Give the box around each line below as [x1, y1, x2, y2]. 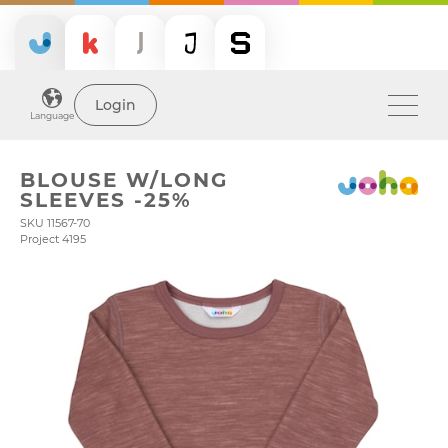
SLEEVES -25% [20, 188, 192, 212]
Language [30, 110, 74, 121]
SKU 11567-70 [20, 216, 90, 230]
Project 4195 [20, 232, 86, 246]
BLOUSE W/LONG [20, 168, 228, 192]
